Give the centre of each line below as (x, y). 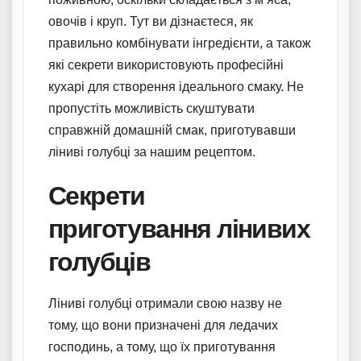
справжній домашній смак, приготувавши (172, 130)
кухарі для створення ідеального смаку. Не (176, 86)
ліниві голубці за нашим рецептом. (152, 151)
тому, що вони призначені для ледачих (163, 325)
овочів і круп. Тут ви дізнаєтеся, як (151, 21)
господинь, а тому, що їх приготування (162, 346)
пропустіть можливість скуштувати (151, 108)
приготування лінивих (179, 228)
